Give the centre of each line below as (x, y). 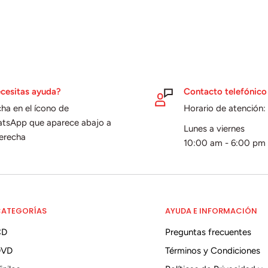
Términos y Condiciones (213, 251)
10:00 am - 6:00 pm (225, 143)
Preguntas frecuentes (208, 232)
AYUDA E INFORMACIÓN (211, 211)
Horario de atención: (225, 108)
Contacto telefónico (225, 91)
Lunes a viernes (214, 129)
